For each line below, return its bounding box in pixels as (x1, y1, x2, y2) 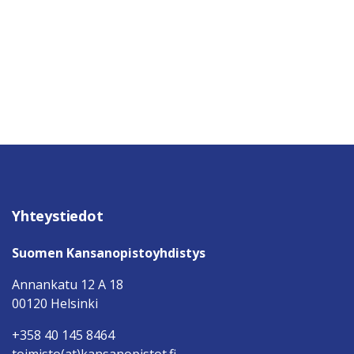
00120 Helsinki (12, 295, 98, 312)
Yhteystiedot (12, 206, 104, 225)
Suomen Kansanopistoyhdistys (12, 244, 205, 262)
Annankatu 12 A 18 (12, 276, 123, 293)
